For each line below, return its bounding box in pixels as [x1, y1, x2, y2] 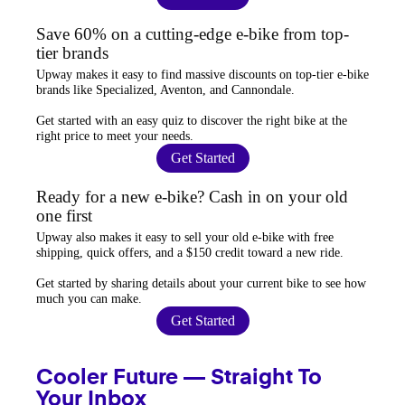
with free [284, 230, 334, 244]
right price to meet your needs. [36, 128, 193, 143]
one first [36, 205, 92, 225]
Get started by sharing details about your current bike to [36, 276, 325, 290]
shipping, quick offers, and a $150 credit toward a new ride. [36, 245, 344, 259]
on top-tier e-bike [276, 67, 369, 81]
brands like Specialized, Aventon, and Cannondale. [36, 82, 295, 97]
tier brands [36, 42, 108, 62]
